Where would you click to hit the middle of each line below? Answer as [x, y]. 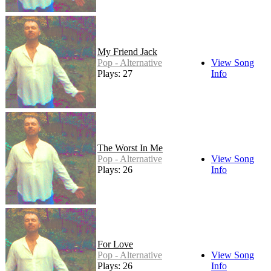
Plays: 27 [115, 74]
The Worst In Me [130, 148]
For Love [115, 244]
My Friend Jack [127, 52]
